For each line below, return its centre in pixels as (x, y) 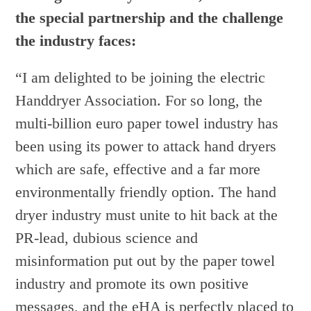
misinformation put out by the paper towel (145, 261)
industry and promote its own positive (132, 284)
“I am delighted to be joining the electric (141, 78)
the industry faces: (76, 41)
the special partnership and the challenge (150, 18)
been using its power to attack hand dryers (146, 146)
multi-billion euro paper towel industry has (147, 124)
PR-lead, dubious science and (107, 238)
